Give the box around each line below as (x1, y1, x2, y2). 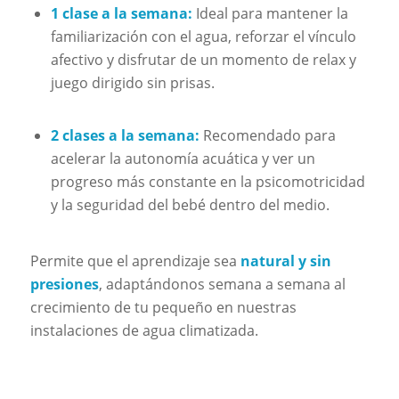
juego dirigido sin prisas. (50, 73, 215, 94)
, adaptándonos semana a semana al (98, 273, 346, 294)
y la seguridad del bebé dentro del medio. (50, 195, 330, 216)
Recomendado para (199, 126, 336, 146)
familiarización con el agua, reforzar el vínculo (50, 27, 356, 47)
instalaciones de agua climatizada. (29, 320, 258, 340)
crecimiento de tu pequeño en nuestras (29, 297, 297, 317)
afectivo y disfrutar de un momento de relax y (50, 50, 356, 70)
